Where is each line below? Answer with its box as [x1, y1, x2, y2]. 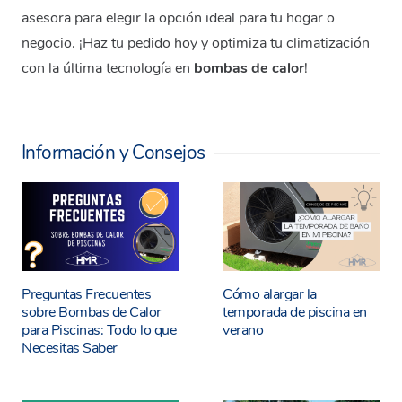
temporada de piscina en [223, 301, 367, 322]
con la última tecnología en [22, 58, 194, 79]
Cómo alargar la [223, 284, 317, 304]
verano [223, 319, 264, 340]
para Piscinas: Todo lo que [22, 319, 177, 340]
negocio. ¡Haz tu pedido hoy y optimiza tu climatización [22, 33, 370, 54]
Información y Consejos [22, 140, 205, 166]
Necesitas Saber [22, 337, 118, 358]
